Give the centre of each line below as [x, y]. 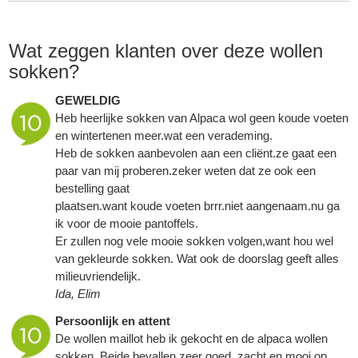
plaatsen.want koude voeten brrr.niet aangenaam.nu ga [197, 205]
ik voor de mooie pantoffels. [127, 223]
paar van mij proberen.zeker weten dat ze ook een [185, 170]
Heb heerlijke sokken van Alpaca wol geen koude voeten [202, 117]
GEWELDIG [88, 100]
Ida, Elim [78, 293]
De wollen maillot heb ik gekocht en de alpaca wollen [191, 338]
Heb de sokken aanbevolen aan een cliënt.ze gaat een [196, 153]
